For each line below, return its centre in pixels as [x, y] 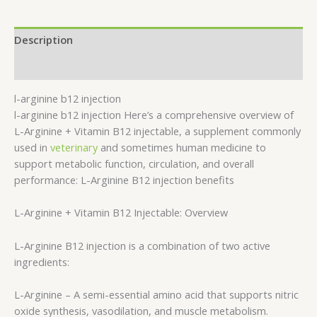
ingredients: [42, 261]
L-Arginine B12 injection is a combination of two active [142, 245]
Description [44, 40]
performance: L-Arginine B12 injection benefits [124, 179]
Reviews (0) [42, 66]
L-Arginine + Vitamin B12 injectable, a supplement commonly [157, 131]
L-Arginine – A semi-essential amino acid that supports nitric [156, 294]
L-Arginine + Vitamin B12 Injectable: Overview [121, 213]
